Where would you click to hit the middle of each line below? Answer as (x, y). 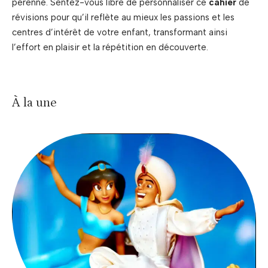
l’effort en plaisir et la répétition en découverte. (110, 48)
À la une (34, 103)
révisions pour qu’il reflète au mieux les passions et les (123, 18)
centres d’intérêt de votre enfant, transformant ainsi (120, 33)
